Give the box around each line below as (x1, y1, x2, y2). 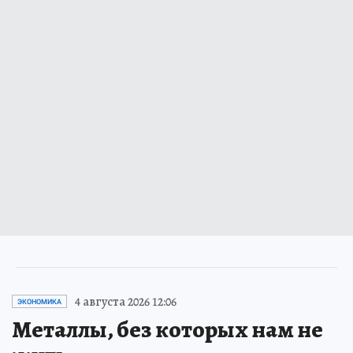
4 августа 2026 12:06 (75, 292, 176, 310)
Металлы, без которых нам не (12, 313, 323, 345)
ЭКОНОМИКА (17, 297, 61, 306)
